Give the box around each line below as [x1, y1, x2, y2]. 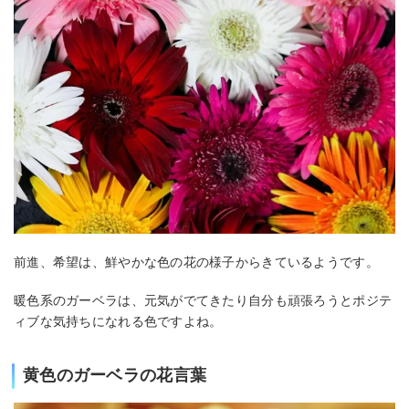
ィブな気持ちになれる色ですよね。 [14, 314, 223, 330]
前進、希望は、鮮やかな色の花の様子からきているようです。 [14, 254, 379, 269]
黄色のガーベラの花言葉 [23, 366, 207, 385]
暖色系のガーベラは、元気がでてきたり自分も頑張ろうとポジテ [14, 293, 393, 309]
